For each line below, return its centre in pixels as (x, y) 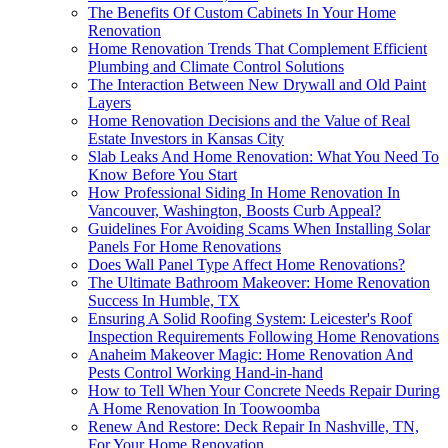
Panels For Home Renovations (184, 247)
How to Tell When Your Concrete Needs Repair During (264, 391)
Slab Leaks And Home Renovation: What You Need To (263, 157)
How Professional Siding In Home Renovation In (244, 193)
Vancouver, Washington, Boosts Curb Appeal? (234, 211)
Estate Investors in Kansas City (186, 139)
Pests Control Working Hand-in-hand (205, 373)
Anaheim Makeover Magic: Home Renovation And (250, 355)
